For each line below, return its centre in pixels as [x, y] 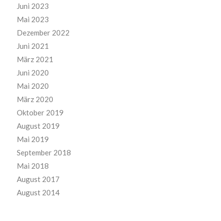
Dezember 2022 [43, 33]
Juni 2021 [33, 46]
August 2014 [38, 193]
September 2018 [44, 153]
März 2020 [35, 99]
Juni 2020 [33, 73]
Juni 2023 [33, 6]
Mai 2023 [33, 19]
